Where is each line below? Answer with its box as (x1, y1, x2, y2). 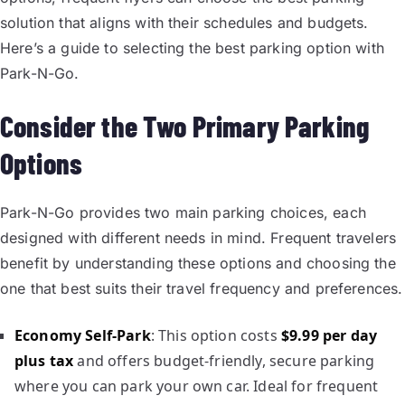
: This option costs (150, 325, 281, 345)
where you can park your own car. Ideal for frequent (14, 376, 379, 396)
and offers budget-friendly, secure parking (73, 351, 375, 371)
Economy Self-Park (14, 325, 151, 345)
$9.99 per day (280, 325, 378, 345)
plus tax (14, 351, 74, 371)
